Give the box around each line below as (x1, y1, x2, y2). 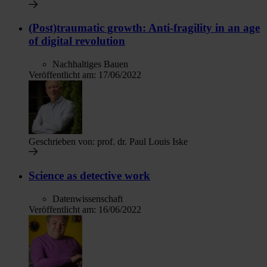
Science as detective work (29, 169, 150, 182)
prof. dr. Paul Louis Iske (97, 136, 188, 147)
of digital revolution (29, 35, 125, 48)
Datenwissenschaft (52, 193, 123, 204)
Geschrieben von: (29, 136, 97, 147)
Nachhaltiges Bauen (52, 59, 128, 70)
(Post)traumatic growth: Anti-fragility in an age (29, 21, 260, 35)
